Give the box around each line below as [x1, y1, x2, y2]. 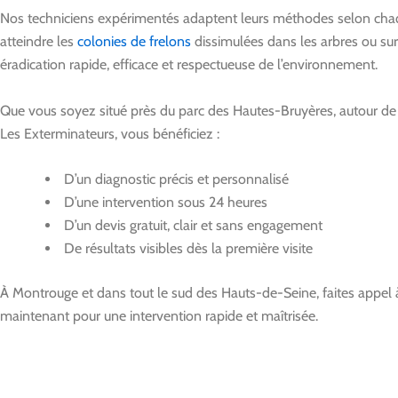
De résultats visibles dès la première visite [60, 240, 313, 258]
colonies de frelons [77, 33, 191, 51]
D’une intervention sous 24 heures [60, 194, 267, 211]
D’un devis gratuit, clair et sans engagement [60, 217, 322, 235]
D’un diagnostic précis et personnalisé [60, 171, 289, 188]
